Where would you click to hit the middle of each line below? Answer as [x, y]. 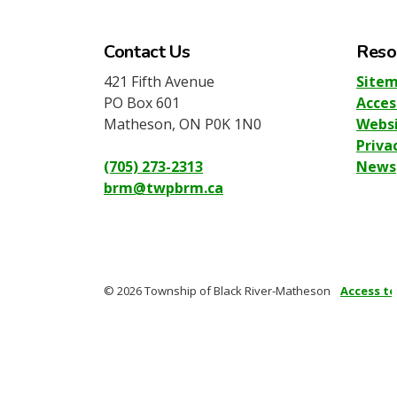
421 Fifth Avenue [159, 82]
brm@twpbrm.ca [163, 188]
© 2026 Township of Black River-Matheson [217, 291]
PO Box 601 [142, 103]
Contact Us [147, 52]
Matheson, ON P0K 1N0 [183, 125]
